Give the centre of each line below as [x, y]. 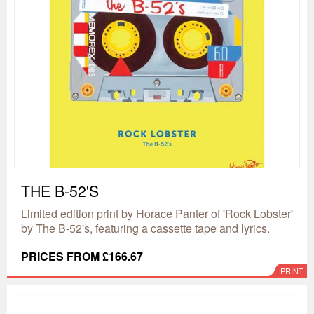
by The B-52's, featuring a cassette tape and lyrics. [145, 228]
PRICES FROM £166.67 [82, 256]
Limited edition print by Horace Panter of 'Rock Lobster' [157, 213]
